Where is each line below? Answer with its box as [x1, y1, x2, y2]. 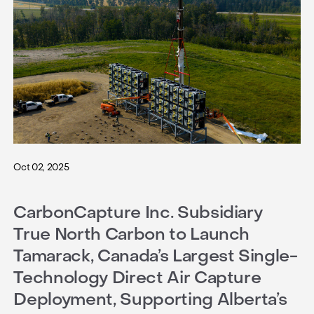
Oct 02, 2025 [13, 161, 69, 173]
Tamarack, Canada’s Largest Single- [13, 245, 298, 267]
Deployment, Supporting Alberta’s [13, 288, 287, 310]
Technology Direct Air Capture [13, 266, 261, 289]
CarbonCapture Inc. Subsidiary [13, 201, 263, 224]
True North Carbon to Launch [13, 223, 250, 245]
